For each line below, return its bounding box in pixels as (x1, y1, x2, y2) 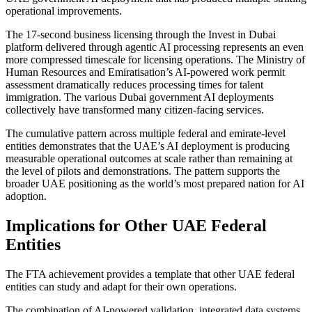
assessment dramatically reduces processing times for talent (6, 79, 263, 91)
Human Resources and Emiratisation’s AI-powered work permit (6, 66, 285, 79)
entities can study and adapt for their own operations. (6, 281, 237, 292)
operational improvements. (6, 5, 122, 17)
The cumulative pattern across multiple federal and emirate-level (6, 127, 286, 140)
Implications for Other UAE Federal (6, 217, 267, 235)
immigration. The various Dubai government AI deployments (6, 91, 274, 104)
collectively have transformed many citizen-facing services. (6, 104, 264, 116)
